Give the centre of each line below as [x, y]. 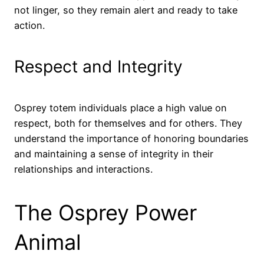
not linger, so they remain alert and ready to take [126, 10]
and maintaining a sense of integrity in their [114, 154]
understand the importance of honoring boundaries [131, 139]
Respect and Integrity [98, 66]
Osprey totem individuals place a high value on [121, 108]
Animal [48, 242]
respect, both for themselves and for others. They [128, 123]
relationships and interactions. [83, 169]
